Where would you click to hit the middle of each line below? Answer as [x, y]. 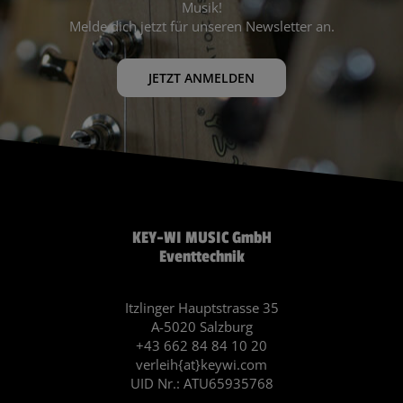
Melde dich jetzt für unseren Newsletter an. [201, 26]
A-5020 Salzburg [201, 327]
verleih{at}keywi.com [201, 365]
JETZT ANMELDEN [201, 78]
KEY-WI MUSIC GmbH [201, 238]
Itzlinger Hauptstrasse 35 [201, 308]
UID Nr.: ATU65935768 [201, 384]
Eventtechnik [201, 257]
